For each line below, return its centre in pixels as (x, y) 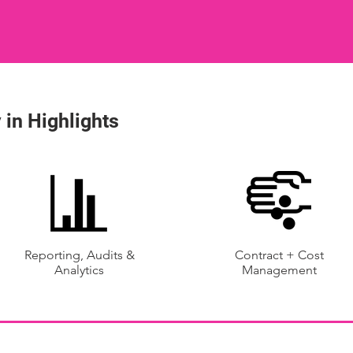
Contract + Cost (279, 255)
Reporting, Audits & (79, 255)
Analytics (79, 270)
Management (279, 270)
